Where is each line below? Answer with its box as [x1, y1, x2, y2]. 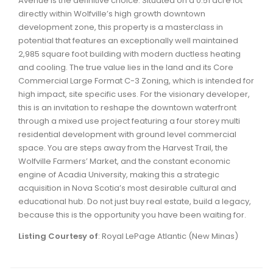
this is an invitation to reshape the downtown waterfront [18, 101, 236, 113]
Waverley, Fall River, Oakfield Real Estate [28, 2, 207, 14]
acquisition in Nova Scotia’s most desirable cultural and [18, 182, 236, 194]
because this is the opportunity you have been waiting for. [18, 208, 246, 221]
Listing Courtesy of [18, 230, 98, 242]
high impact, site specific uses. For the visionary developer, [18, 88, 250, 100]
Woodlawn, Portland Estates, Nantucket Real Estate [28, 24, 257, 36]
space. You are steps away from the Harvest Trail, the [18, 141, 228, 154]
